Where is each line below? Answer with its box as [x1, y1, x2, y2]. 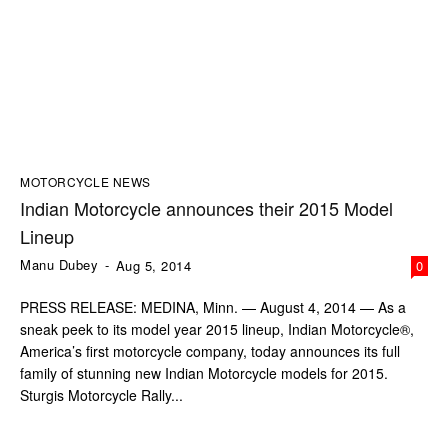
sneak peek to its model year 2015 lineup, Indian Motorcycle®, [20, 319, 414, 340]
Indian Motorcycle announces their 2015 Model [20, 195, 393, 222]
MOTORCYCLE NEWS [20, 173, 151, 191]
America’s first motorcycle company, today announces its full [20, 341, 400, 362]
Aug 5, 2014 [115, 256, 191, 276]
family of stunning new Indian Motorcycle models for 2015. [20, 363, 388, 384]
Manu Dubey [20, 255, 98, 275]
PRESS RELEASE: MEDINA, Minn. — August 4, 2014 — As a [20, 297, 406, 318]
